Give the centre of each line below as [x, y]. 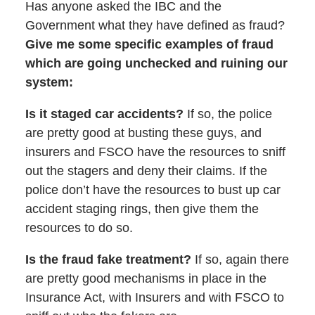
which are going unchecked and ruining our [156, 64]
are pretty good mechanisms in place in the [146, 279]
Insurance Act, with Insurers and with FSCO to [154, 298]
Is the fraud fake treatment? [108, 260]
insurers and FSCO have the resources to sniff [155, 152]
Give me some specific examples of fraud [149, 45]
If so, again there [240, 260]
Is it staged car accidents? [104, 114]
